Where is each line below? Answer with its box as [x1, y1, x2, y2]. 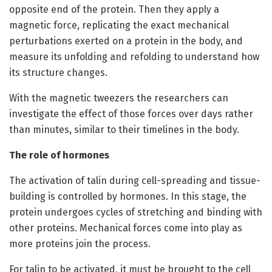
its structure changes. [9, 67, 107, 79]
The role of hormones [9, 149, 109, 161]
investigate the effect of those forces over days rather [9, 108, 253, 120]
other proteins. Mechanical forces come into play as [9, 222, 242, 234]
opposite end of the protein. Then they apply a [9, 4, 219, 16]
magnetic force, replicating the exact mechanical [9, 19, 229, 32]
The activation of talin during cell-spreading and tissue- [9, 175, 260, 187]
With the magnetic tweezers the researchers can [9, 92, 228, 104]
